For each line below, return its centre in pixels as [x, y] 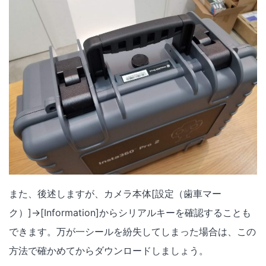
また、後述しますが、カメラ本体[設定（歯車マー [115, 193]
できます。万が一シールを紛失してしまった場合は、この [132, 231]
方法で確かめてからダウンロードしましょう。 [109, 250]
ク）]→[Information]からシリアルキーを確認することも [130, 212]
